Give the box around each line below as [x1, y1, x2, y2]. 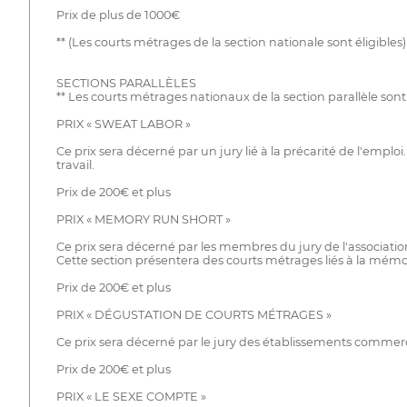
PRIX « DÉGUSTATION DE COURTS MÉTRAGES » [55, 307, 332, 322]
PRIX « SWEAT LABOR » [55, 116, 191, 131]
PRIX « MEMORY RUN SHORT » [55, 212, 231, 226]
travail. [55, 157, 94, 172]
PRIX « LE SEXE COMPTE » [55, 389, 206, 403]
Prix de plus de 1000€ [55, 7, 180, 22]
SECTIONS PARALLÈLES [55, 75, 196, 90]
